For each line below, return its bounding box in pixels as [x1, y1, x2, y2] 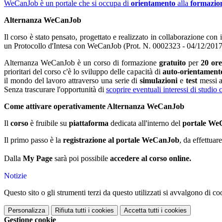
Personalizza [8, 207, 45, 215]
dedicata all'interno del [109, 119, 182, 128]
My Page [23, 154, 53, 163]
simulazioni [140, 76, 178, 85]
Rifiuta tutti [55, 207, 86, 215]
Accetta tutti [124, 207, 159, 215]
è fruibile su [28, 119, 69, 128]
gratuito [159, 58, 186, 67]
